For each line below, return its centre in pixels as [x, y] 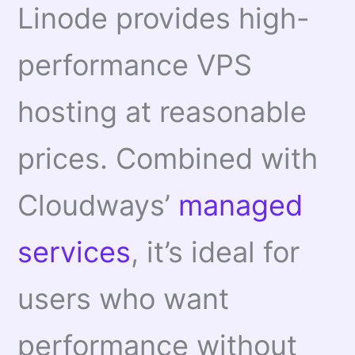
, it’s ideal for [216, 252]
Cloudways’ [98, 206]
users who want [124, 299]
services [74, 252]
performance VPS [135, 65]
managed [241, 206]
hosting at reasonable [162, 112]
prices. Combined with [168, 159]
